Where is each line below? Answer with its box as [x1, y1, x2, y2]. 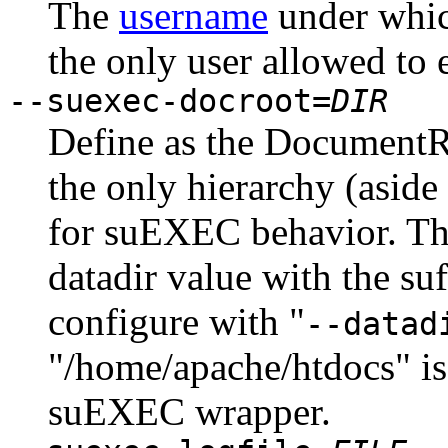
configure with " [48, 300, 305, 344]
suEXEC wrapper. [48, 390, 331, 434]
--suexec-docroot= [8, 83, 331, 120]
